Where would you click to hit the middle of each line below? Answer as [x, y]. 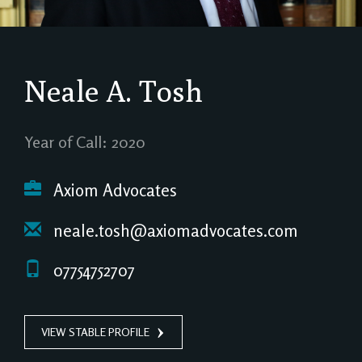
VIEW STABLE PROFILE [95, 331]
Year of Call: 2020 [85, 142]
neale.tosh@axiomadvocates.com [174, 230]
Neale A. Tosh [114, 91]
